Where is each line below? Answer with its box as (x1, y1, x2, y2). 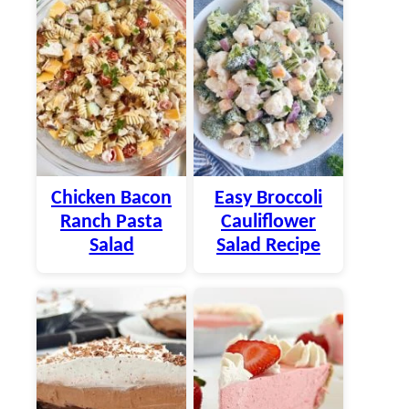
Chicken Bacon (51, 187, 172, 209)
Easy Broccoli (215, 187, 322, 209)
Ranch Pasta (60, 211, 163, 233)
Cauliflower (221, 211, 316, 233)
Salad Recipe (216, 235, 320, 257)
